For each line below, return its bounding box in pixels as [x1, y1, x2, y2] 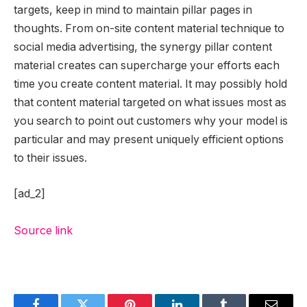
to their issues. [14, 151, 87, 165]
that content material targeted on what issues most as [14, 96, 286, 110]
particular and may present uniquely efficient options [14, 133, 284, 147]
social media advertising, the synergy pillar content [14, 40, 272, 54]
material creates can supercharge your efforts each [14, 59, 280, 73]
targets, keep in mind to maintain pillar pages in [14, 3, 252, 17]
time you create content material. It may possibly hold [14, 77, 287, 91]
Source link [14, 223, 73, 237]
